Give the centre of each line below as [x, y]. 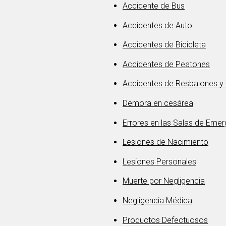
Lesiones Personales [159, 161]
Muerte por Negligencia [164, 181]
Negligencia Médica [157, 200]
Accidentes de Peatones [166, 64]
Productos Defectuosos [165, 220]
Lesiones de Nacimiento [165, 142]
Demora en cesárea [158, 103]
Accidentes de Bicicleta [164, 45]
